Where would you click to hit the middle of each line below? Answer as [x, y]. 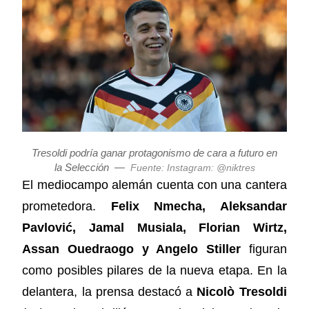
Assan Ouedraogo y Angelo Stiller [131, 249]
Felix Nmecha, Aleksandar [199, 206]
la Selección [81, 167]
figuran [263, 249]
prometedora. [67, 206]
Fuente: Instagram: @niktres [192, 168]
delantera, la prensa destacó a [110, 291]
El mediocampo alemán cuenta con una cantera [154, 185]
